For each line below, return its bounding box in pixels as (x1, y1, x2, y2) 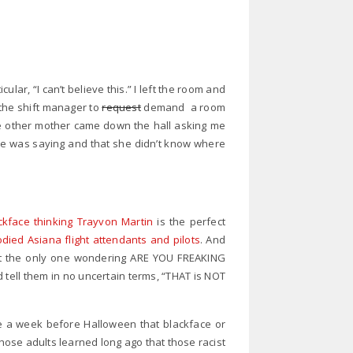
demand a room (140, 100, 226, 114)
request (102, 100, 141, 114)
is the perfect (153, 214, 226, 229)
